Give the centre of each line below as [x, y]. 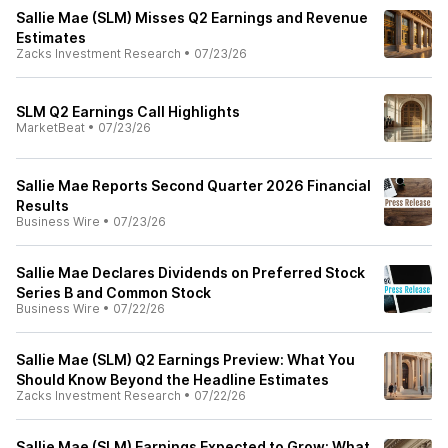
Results [42, 205]
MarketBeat [50, 127]
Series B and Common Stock [113, 292]
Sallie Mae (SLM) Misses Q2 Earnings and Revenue [192, 17]
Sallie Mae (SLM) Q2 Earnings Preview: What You [185, 359]
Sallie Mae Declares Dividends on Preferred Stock [190, 272]
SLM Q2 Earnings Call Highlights [128, 111]
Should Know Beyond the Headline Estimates [172, 379]
